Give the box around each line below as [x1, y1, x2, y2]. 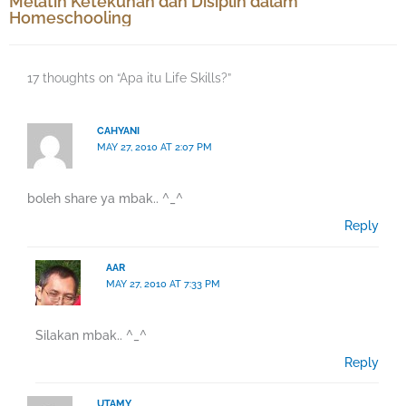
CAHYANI [97, 124, 140, 137]
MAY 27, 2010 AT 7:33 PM [105, 277, 220, 290]
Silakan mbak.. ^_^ [35, 327, 148, 343]
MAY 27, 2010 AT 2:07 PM [97, 140, 213, 153]
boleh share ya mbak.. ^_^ [27, 191, 183, 207]
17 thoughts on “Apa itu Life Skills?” [27, 70, 231, 85]
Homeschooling [9, 7, 131, 27]
